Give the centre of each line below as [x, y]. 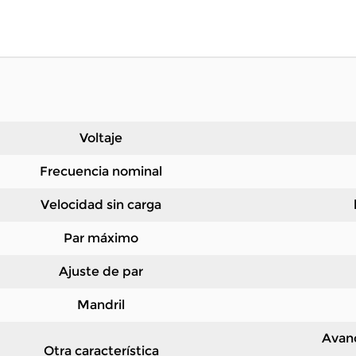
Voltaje [101, 138]
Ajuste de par [101, 271]
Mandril [101, 305]
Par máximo [101, 238]
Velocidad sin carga [101, 205]
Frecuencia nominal [101, 171]
